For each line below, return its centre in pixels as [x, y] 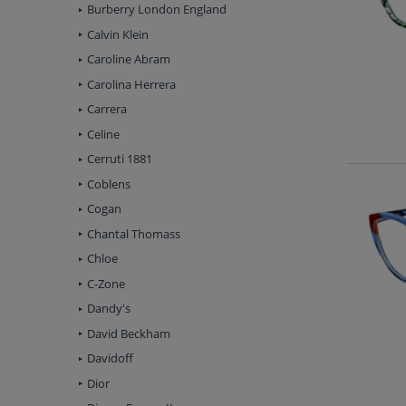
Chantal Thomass [134, 233]
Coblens [109, 184]
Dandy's [109, 309]
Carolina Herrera [131, 84]
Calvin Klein [118, 34]
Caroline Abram [129, 59]
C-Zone [106, 283]
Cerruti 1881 [120, 159]
